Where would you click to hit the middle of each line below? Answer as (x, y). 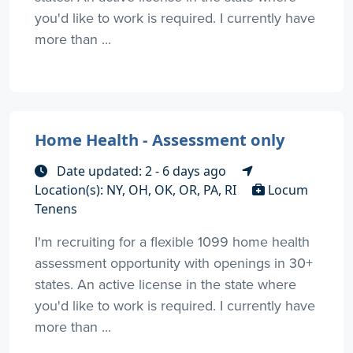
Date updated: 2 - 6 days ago (141, 171)
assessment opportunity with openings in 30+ (174, 262)
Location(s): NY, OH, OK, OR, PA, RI (137, 190)
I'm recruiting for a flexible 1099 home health (172, 241)
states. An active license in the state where (165, 284)
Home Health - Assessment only (160, 139)
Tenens (56, 208)
